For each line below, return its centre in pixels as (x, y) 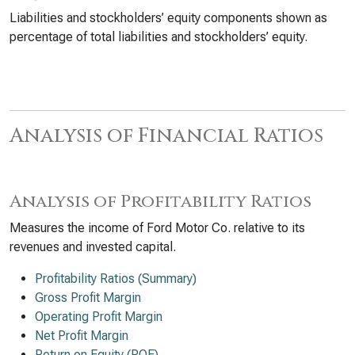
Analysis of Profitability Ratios (160, 202)
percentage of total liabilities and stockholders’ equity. (158, 37)
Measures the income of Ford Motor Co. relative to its (157, 228)
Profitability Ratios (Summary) (116, 279)
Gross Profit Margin (88, 298)
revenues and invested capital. (93, 247)
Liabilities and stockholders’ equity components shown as (168, 18)
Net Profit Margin (82, 336)
